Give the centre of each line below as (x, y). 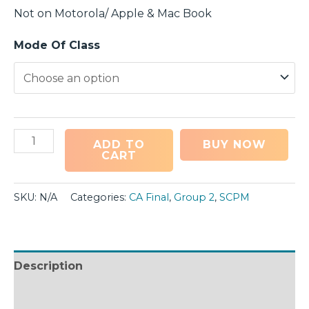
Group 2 (194, 197)
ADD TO (119, 144)
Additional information (82, 297)
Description (48, 266)
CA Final (149, 197)
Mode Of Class (57, 45)
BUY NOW (234, 144)
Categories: (100, 197)
